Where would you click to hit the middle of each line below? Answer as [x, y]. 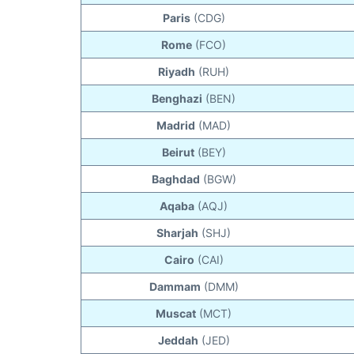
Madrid [176, 126]
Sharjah [178, 233]
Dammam [175, 287]
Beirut [178, 153]
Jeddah [178, 341]
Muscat [176, 314]
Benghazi [177, 99]
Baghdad [175, 179]
